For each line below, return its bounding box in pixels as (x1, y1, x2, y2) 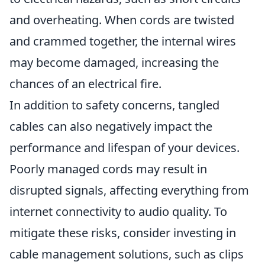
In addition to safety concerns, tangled (9, 97, 219, 113)
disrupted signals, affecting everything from (9, 182, 249, 198)
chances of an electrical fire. (9, 76, 161, 92)
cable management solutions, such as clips (9, 246, 244, 262)
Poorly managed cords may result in (9, 161, 207, 177)
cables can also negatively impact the (9, 118, 212, 134)
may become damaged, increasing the (9, 54, 219, 70)
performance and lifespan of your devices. (9, 140, 240, 156)
